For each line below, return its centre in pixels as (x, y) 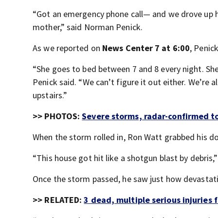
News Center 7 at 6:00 (146, 48)
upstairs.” (50, 95)
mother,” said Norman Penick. (88, 27)
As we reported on (67, 48)
